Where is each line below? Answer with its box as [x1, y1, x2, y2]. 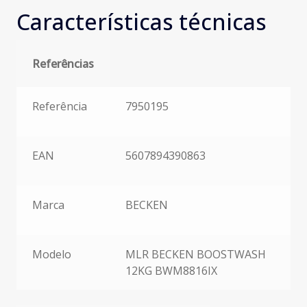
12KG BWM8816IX [125, 262, 217, 278]
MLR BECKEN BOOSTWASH [125, 246, 266, 262]
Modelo [32, 246, 71, 262]
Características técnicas [16, 6, 267, 36]
